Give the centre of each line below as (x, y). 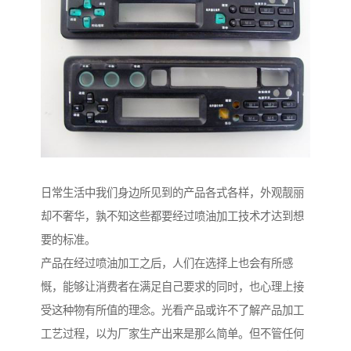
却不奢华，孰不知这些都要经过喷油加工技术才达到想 (172, 217)
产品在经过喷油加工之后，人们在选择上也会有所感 (167, 264)
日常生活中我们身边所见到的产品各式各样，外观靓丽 (172, 193)
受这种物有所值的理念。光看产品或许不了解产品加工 (172, 311)
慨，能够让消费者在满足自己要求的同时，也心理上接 (172, 287)
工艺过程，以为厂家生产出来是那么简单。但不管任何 (172, 334)
